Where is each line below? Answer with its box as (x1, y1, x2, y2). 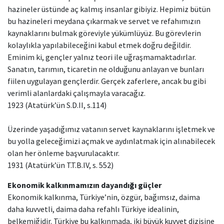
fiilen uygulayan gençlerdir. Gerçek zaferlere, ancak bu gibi (7, 76, 206, 86)
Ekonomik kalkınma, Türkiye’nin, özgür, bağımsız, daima (7, 192, 200, 202)
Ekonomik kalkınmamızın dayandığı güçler (7, 180, 161, 190)
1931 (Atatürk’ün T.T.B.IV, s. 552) (7, 160, 113, 170)
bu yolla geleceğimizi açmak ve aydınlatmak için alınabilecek (7, 136, 215, 146)
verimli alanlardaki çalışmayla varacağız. (7, 88, 145, 98)
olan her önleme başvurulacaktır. (7, 148, 119, 158)
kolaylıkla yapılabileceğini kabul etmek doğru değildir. (7, 40, 191, 50)
